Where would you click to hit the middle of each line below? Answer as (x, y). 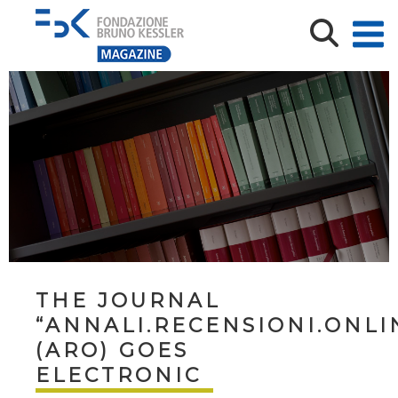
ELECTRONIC (119, 375)
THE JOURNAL (128, 301)
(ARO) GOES (112, 350)
